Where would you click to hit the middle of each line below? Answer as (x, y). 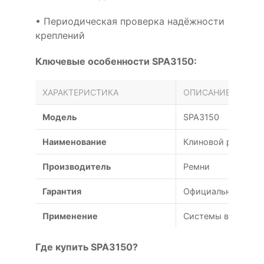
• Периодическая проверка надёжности (130, 21)
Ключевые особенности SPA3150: (116, 61)
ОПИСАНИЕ (207, 92)
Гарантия (62, 191)
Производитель (77, 166)
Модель (60, 117)
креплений (60, 35)
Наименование (75, 141)
